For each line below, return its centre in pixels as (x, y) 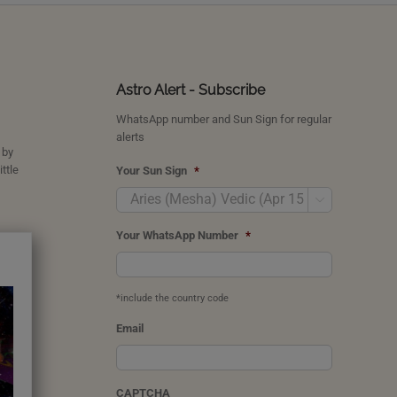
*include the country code (173, 298)
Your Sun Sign (152, 170)
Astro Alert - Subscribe (191, 90)
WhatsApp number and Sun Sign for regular (224, 119)
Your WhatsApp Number (178, 235)
